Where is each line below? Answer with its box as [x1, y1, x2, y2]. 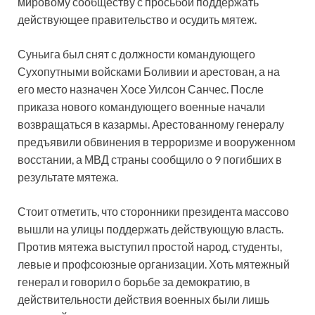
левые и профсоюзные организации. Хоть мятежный [18, 257, 290, 271]
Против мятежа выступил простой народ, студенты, [18, 239, 282, 253]
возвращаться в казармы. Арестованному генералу [18, 117, 284, 131]
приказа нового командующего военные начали [18, 99, 265, 113]
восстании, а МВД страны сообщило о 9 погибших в [18, 152, 282, 166]
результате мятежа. [18, 169, 118, 184]
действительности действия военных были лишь [18, 292, 269, 306]
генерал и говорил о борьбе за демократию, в [18, 274, 250, 288]
